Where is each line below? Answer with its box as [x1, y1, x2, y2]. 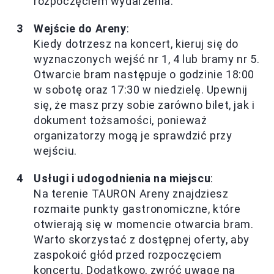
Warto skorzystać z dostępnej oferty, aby [34, 232, 250, 246]
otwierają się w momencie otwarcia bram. [34, 217, 254, 231]
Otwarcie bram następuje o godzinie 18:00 [34, 67, 255, 81]
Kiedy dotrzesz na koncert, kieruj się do [34, 37, 239, 50]
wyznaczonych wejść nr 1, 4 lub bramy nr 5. [34, 52, 260, 65]
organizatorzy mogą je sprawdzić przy [34, 128, 232, 142]
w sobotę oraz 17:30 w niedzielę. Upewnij [34, 83, 248, 96]
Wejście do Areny [34, 21, 127, 35]
